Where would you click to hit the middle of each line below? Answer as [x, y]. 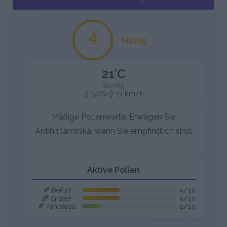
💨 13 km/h [125, 94]
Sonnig [113, 85]
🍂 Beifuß [57, 190]
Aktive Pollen [113, 170]
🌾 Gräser [57, 198]
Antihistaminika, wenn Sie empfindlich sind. [113, 131]
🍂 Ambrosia [57, 206]
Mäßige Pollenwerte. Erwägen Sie [113, 117]
